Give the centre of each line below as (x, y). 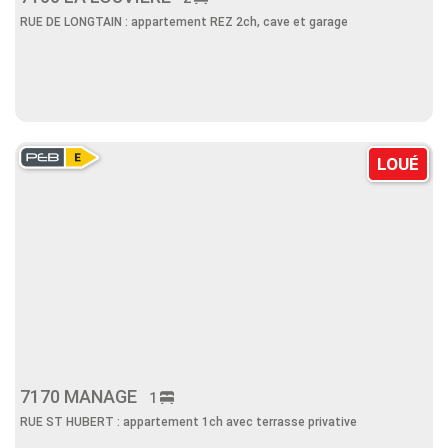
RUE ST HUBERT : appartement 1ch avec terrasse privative (188, 422)
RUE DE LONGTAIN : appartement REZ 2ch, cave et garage (184, 22)
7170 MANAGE (84, 396)
